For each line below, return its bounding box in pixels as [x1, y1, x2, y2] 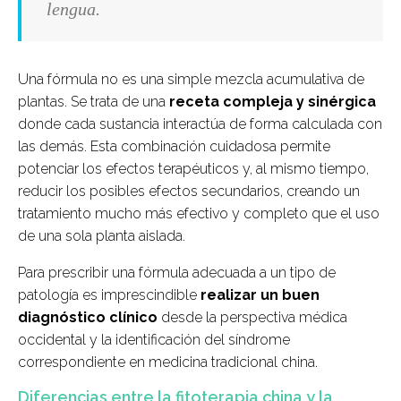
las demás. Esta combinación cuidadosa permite [18, 138, 330, 156]
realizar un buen [200, 286, 320, 304]
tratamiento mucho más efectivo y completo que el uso [18, 205, 380, 223]
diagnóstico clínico [18, 309, 158, 327]
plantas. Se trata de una [18, 93, 169, 111]
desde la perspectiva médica [158, 309, 347, 327]
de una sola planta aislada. [18, 227, 185, 245]
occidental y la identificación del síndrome [18, 331, 290, 349]
